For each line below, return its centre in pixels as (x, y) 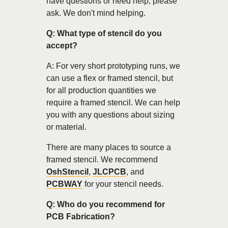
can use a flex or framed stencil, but (110, 78)
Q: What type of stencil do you (104, 33)
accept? (62, 45)
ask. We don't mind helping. (96, 13)
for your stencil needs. (123, 184)
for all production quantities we (101, 90)
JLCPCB (109, 172)
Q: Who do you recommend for (106, 204)
